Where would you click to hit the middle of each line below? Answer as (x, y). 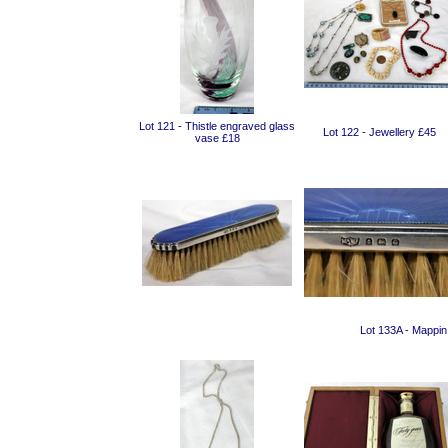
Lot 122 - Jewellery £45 (379, 132)
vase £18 (217, 138)
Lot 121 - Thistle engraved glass (217, 126)
